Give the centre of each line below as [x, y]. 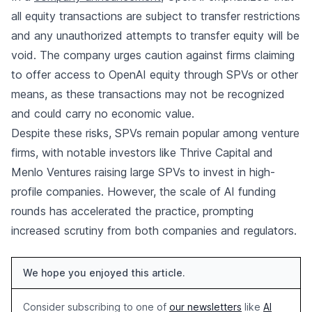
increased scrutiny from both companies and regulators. [154, 231]
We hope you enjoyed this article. [104, 273]
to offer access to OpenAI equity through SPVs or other [155, 75]
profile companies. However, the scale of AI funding [143, 192]
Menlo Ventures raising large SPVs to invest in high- [143, 172]
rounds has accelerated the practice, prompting [132, 211]
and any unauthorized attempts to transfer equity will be [155, 36]
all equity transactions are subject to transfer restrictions [156, 16]
